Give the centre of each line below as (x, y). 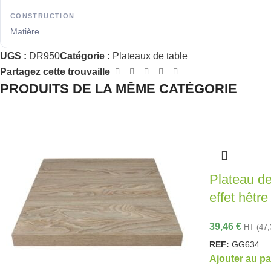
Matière (25, 31)
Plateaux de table (150, 56)
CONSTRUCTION (43, 15)
